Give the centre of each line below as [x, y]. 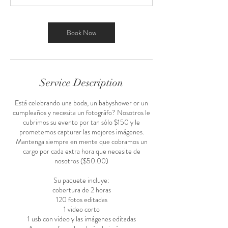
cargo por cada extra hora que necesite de [81, 151]
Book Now [81, 33]
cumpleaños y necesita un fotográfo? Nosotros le [81, 113]
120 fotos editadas [81, 200]
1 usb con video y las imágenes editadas [81, 219]
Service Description [81, 83]
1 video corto [81, 209]
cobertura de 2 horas [81, 190]
